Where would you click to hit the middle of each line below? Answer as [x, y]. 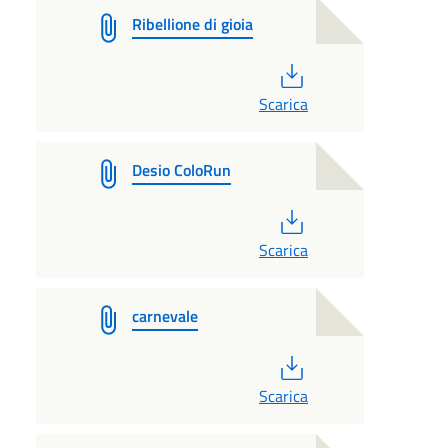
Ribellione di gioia [192, 23]
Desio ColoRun [181, 169]
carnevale [165, 315]
